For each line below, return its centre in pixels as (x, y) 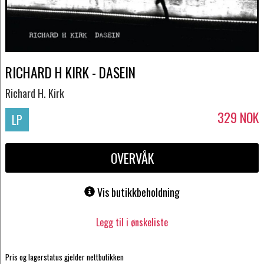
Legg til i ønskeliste (132, 222)
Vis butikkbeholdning (138, 192)
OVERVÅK (132, 158)
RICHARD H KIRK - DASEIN (70, 72)
